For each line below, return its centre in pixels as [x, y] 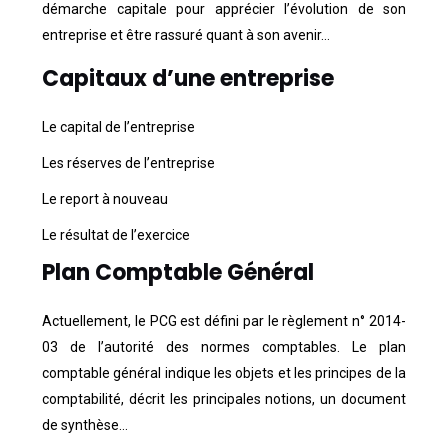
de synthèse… [85, 424]
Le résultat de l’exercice [116, 234]
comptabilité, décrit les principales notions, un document [224, 398]
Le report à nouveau [105, 198]
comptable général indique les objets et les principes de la [224, 372]
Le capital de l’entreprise [118, 126]
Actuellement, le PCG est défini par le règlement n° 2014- [224, 320]
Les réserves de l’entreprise [128, 162]
